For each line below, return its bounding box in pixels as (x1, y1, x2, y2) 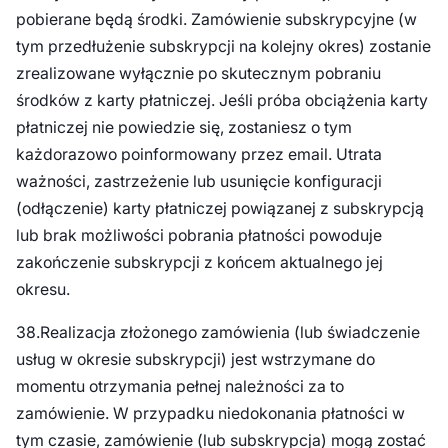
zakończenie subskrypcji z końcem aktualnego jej (15, 253, 383, 273)
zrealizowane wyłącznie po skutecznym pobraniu (15, 64, 381, 84)
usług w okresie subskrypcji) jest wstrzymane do (15, 350, 375, 369)
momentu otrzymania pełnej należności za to (15, 377, 344, 396)
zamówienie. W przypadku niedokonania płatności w (15, 404, 405, 423)
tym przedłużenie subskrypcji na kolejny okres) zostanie (15, 37, 431, 57)
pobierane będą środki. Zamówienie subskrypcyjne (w (15, 10, 417, 30)
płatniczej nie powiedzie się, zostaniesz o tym (15, 118, 352, 138)
